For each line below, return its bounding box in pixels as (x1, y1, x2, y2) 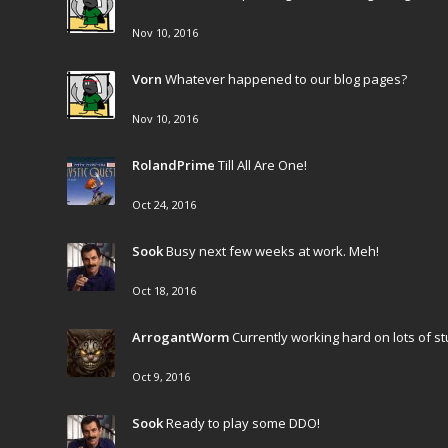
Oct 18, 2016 (132, 283, 196, 298)
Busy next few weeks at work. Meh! (166, 242, 379, 260)
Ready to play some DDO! (166, 414, 320, 432)
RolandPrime (132, 156, 215, 174)
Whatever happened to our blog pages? (165, 70, 407, 88)
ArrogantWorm (132, 328, 229, 346)
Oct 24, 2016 (132, 197, 196, 212)
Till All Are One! (218, 156, 307, 174)
